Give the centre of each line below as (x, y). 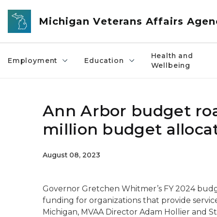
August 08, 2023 (71, 155)
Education (104, 61)
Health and (172, 56)
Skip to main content (44, 10)
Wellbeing (170, 65)
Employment (33, 61)
